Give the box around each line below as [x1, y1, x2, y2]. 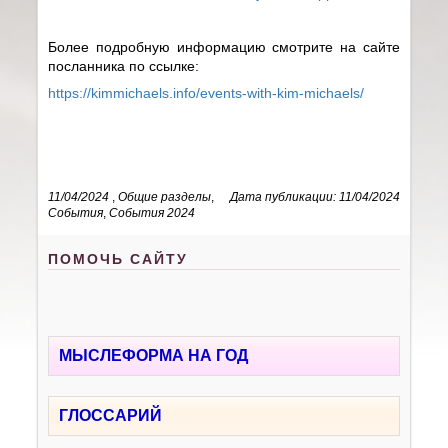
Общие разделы [118, 189, 212, 204]
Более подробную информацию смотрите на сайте [48, 38, 400, 55]
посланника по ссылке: [48, 57, 204, 74]
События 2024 [109, 205, 196, 220]
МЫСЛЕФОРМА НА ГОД [59, 346, 249, 364]
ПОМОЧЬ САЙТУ [48, 250, 189, 267]
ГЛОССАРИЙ [59, 406, 163, 424]
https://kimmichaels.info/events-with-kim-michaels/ [48, 84, 365, 101]
